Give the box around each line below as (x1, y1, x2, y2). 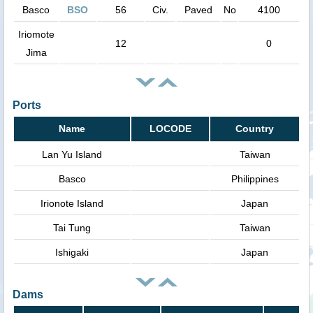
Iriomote (17, 29, 54, 41)
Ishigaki (55, 247, 89, 259)
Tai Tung (53, 222, 91, 234)
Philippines (231, 173, 279, 185)
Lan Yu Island (42, 149, 102, 161)
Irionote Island (41, 198, 103, 210)
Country (235, 123, 274, 135)
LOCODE (149, 123, 191, 135)
